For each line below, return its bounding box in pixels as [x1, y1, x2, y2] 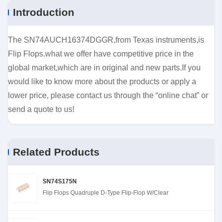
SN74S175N [43, 178, 77, 185]
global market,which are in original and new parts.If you [8, 63, 201, 72]
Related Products [13, 146, 100, 158]
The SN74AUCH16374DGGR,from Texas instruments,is [8, 36, 204, 44]
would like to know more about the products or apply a [8, 77, 196, 86]
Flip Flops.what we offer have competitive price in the [8, 50, 194, 58]
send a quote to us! [8, 105, 74, 113]
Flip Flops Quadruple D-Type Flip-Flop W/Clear [43, 189, 168, 196]
